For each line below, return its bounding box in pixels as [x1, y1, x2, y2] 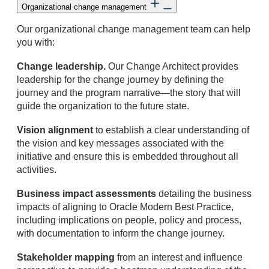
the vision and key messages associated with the [17, 138, 224, 148]
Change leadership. [17, 61, 106, 71]
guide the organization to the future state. [17, 100, 189, 111]
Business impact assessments [17, 188, 156, 199]
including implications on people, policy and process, [17, 214, 241, 225]
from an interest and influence [115, 252, 243, 262]
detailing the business [156, 188, 252, 199]
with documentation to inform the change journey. [17, 228, 225, 238]
